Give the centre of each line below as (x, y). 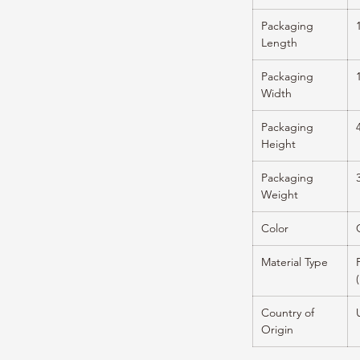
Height (278, 144)
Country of (288, 313)
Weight (280, 195)
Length (279, 43)
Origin (277, 330)
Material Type (295, 262)
